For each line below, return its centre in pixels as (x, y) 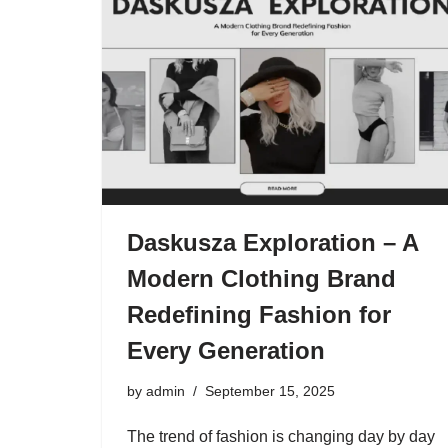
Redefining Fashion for (259, 314)
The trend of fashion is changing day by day (281, 436)
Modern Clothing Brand (261, 278)
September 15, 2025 (270, 391)
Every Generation (226, 350)
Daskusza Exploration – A (272, 242)
